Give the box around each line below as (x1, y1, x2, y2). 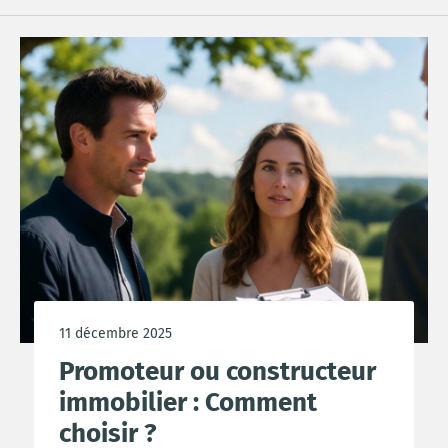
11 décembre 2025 (59, 325, 172, 342)
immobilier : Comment (59, 387, 317, 418)
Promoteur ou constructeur (59, 356, 376, 387)
